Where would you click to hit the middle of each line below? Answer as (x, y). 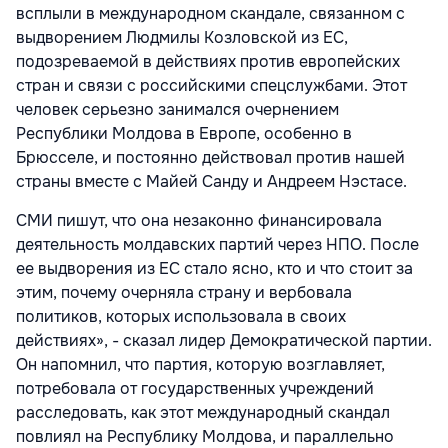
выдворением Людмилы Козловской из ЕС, (182, 37)
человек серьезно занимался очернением (177, 109)
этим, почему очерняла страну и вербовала (184, 292)
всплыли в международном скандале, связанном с (210, 13)
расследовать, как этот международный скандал (203, 412)
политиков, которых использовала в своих (181, 316)
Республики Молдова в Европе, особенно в (184, 133)
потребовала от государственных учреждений (195, 388)
